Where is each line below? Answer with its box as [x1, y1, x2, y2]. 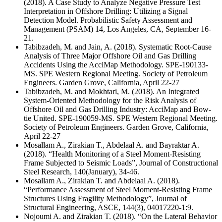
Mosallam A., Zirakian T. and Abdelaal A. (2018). [24, 176, 180, 185]
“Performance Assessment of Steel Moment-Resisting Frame [24, 185, 212, 194]
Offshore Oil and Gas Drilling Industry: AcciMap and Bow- [24, 105, 211, 114]
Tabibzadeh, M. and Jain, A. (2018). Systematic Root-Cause [24, 43, 212, 52]
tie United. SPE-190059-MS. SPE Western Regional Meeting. [24, 114, 218, 123]
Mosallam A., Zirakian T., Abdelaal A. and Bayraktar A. [24, 141, 199, 150]
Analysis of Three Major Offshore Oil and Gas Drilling [24, 52, 196, 60]
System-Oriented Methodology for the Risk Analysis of [24, 96, 196, 105]
